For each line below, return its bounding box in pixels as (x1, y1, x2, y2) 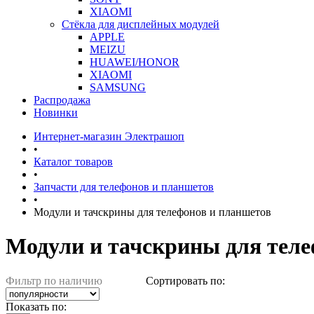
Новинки (34, 107, 78, 118)
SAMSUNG (90, 81, 146, 93)
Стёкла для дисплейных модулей (62, 18, 219, 30)
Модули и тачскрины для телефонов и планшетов (34, 206, 271, 218)
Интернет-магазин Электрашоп (34, 130, 184, 142)
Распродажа (34, 94, 90, 106)
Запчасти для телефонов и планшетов (34, 181, 214, 193)
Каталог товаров (34, 156, 113, 168)
